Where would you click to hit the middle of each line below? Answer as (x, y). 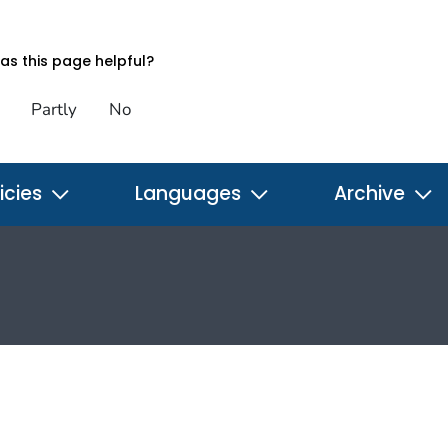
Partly (53, 109)
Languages (190, 193)
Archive (372, 193)
